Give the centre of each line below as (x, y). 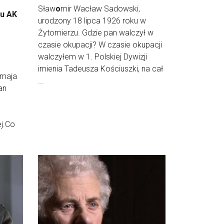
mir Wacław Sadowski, (100, 8)
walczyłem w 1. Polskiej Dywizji (92, 56)
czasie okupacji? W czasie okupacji (100, 44)
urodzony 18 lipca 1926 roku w (92, 20)
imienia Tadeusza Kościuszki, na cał (100, 68)
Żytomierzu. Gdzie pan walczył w (96, 32)
